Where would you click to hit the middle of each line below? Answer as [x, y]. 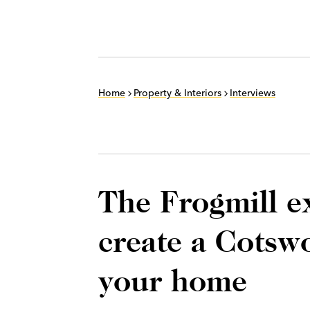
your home [173, 280]
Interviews [253, 93]
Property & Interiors [177, 93]
